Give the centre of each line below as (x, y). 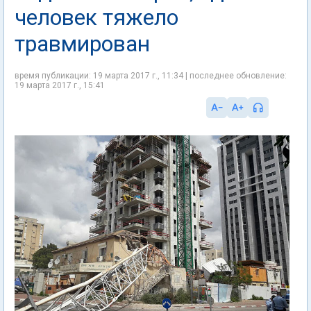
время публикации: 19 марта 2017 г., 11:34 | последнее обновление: (151, 76)
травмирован (82, 44)
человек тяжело (96, 17)
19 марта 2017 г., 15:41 (60, 85)
